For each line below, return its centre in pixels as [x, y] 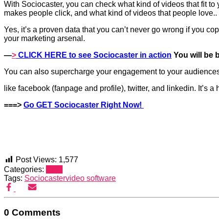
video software [91, 178]
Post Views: [36, 160]
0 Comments [32, 212]
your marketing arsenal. [44, 39]
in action [155, 55]
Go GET [39, 105]
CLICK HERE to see [55, 55]
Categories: [25, 169]
